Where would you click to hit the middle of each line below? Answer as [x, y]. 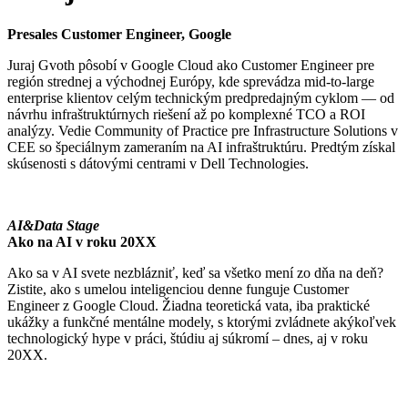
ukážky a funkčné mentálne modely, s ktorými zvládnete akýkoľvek [202, 321]
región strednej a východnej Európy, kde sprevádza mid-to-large [191, 81]
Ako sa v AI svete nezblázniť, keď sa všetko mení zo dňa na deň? [195, 272]
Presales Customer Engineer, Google [119, 34]
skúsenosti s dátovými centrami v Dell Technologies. [158, 163]
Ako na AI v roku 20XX [82, 241]
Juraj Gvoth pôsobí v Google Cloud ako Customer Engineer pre [191, 65]
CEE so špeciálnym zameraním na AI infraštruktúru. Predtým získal [201, 147]
